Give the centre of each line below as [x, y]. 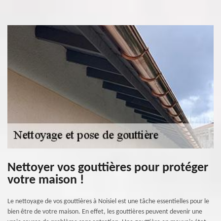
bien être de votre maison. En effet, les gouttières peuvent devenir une [105, 212]
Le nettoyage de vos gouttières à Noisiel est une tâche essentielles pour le [108, 202]
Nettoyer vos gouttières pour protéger [108, 168]
